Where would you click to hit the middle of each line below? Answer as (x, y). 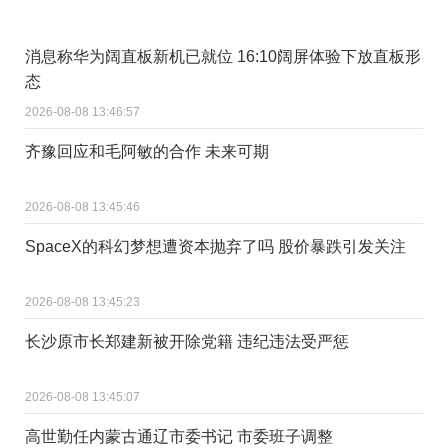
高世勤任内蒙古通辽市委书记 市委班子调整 (179, 436)
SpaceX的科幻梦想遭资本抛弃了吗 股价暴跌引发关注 (215, 246)
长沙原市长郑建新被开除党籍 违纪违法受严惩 (187, 341)
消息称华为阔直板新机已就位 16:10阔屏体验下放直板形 (223, 56)
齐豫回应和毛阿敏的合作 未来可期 (147, 151)
